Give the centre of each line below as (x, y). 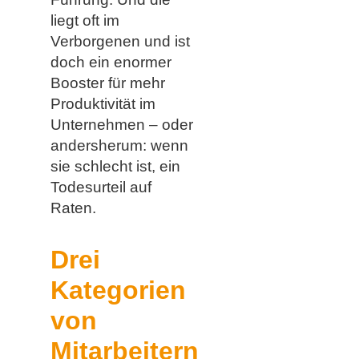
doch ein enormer (111, 62)
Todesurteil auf (101, 187)
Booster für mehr (107, 83)
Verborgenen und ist (120, 41)
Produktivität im (103, 103)
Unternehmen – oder (121, 124)
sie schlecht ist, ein (115, 166)
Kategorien (118, 290)
